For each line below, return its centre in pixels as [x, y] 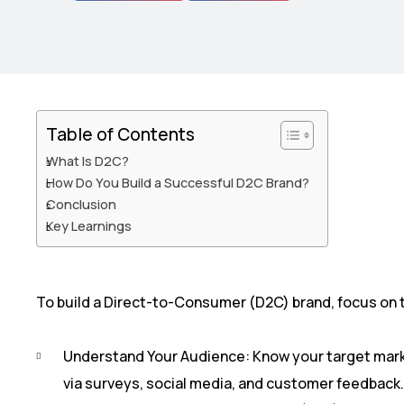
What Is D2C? [87, 161]
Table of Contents [120, 134]
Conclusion [81, 204]
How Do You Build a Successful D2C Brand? [178, 182]
